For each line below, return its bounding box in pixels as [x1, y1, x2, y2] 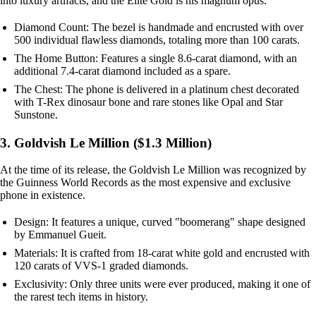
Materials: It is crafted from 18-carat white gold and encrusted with [14, 247, 310, 260]
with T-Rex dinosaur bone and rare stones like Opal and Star [14, 95, 283, 108]
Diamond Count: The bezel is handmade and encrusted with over [14, 20, 303, 33]
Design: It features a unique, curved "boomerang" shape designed [14, 216, 305, 229]
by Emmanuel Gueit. [14, 229, 107, 241]
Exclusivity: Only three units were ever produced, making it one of [14, 278, 310, 291]
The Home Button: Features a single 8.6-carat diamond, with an [14, 51, 297, 64]
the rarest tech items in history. [14, 291, 148, 303]
